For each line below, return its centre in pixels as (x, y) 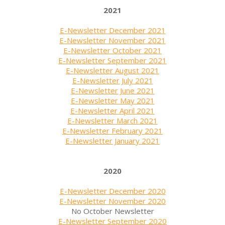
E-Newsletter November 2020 (113, 201)
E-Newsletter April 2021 (113, 110)
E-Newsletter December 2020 (113, 191)
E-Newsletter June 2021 (113, 90)
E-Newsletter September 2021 (113, 60)
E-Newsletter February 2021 (113, 130)
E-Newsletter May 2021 (113, 100)
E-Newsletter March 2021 (113, 120)
